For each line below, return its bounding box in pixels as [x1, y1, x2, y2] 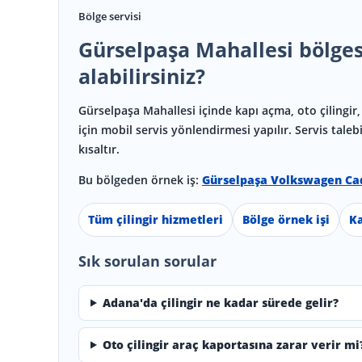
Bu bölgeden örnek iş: [78, 171, 199, 187]
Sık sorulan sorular [78, 250, 217, 271]
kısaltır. [78, 141, 120, 157]
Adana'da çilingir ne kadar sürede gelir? [102, 294, 339, 310]
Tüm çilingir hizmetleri [88, 211, 223, 227]
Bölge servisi [78, 8, 141, 23]
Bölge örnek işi [242, 211, 330, 227]
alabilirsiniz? [78, 61, 205, 90]
